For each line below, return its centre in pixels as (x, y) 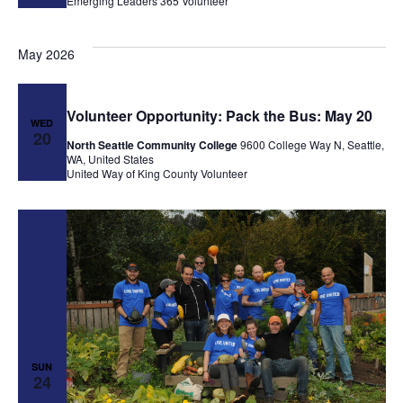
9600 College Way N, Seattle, (312, 144)
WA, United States (110, 158)
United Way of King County (132, 173)
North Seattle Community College (153, 144)
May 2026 (46, 54)
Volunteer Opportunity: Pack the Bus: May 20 (219, 115)
